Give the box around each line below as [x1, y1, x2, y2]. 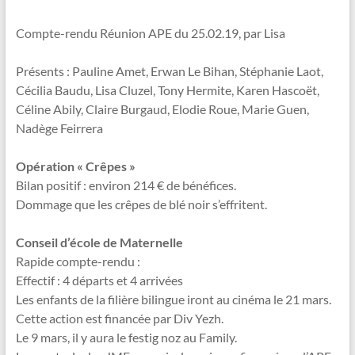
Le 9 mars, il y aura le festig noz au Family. [15, 330, 237, 345]
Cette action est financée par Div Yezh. [15, 311, 223, 326]
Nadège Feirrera [15, 120, 103, 136]
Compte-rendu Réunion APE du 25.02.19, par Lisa [15, 25, 285, 40]
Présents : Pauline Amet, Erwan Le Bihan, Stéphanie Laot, [15, 63, 323, 78]
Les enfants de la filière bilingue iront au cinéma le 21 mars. [15, 292, 331, 307]
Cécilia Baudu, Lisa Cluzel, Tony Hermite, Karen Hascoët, [15, 82, 319, 97]
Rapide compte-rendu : [15, 254, 140, 269]
